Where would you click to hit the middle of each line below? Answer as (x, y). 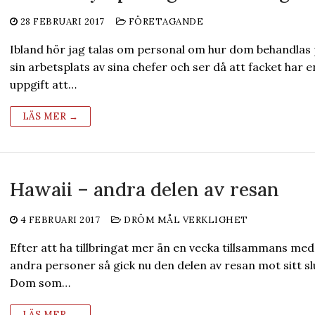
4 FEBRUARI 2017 (60, 220)
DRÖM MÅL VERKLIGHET (185, 220)
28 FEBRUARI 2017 (62, 21)
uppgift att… (43, 84)
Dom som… (40, 283)
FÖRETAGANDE (165, 21)
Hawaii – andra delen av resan (144, 189)
